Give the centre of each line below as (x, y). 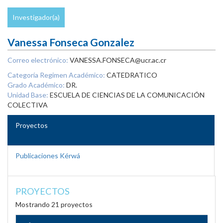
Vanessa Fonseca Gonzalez (71, 42)
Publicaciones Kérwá (48, 156)
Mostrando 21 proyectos (54, 204)
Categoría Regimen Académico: (56, 75)
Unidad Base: (29, 95)
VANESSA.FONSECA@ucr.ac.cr (117, 60)
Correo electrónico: (38, 60)
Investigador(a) (36, 17)
